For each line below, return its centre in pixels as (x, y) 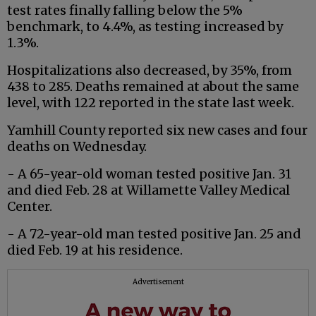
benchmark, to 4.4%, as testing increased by (145, 27)
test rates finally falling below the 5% (125, 11)
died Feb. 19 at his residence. (95, 250)
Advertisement (158, 282)
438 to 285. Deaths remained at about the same (153, 87)
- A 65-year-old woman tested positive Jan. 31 (149, 174)
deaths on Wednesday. (77, 147)
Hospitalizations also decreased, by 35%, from (150, 71)
